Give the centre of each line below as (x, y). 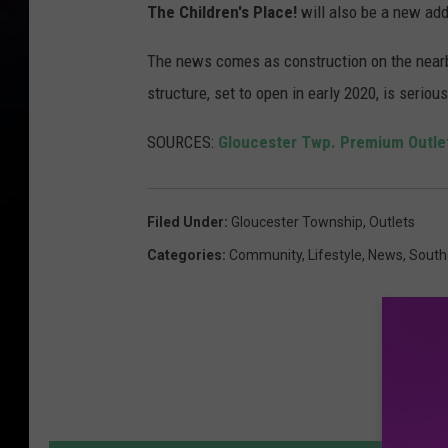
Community (265, 255)
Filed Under (185, 222)
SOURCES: (182, 142)
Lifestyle (335, 255)
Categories (184, 255)
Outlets (392, 222)
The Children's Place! (222, 12)
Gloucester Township (297, 222)
